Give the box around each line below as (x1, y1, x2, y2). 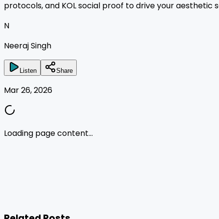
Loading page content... (4, 127, 93, 139)
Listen (20, 66, 37, 74)
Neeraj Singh (4, 40, 51, 51)
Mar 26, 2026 (4, 84, 52, 96)
